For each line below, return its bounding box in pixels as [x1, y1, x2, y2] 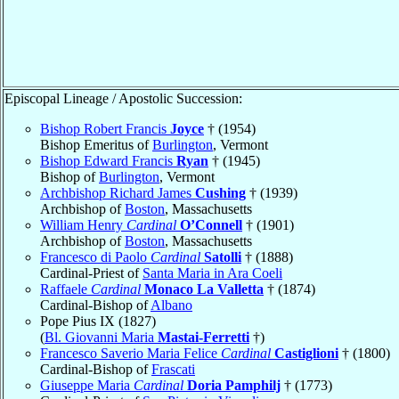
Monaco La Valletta [144, 281, 264, 297]
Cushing [195, 184, 246, 200]
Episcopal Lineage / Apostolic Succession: [4, 90, 242, 106]
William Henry [40, 216, 126, 232]
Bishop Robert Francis [40, 120, 170, 136]
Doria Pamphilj [187, 377, 281, 393]
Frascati [151, 361, 195, 377]
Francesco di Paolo [40, 248, 151, 265]
